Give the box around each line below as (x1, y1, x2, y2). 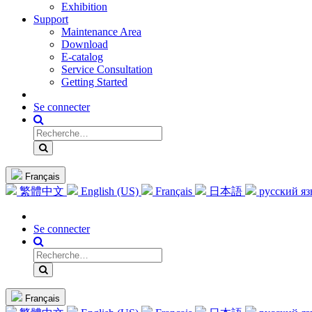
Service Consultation (61, 63, 153, 76)
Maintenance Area (61, 26, 141, 38)
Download (61, 38, 108, 51)
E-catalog (61, 51, 103, 63)
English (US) (81, 185, 139, 198)
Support (33, 13, 68, 26)
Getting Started (61, 76, 127, 88)
